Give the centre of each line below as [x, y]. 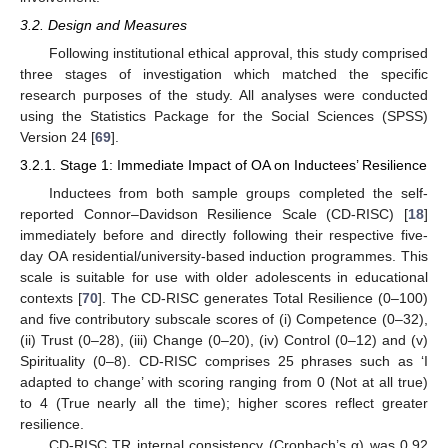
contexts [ [51, 297]
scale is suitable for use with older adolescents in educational [224, 276]
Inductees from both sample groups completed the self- [238, 192]
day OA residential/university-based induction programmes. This [224, 255]
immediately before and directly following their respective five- [224, 234]
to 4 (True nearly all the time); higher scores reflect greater [224, 402]
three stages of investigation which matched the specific [224, 74]
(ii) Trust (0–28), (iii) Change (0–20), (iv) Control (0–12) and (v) [224, 339]
